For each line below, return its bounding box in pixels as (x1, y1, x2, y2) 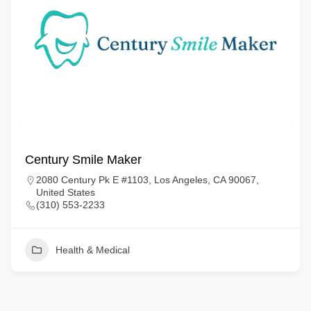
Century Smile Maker (24, 153, 142, 167)
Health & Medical (55, 244, 130, 255)
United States (35, 187, 95, 198)
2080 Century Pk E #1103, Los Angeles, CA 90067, (35, 174, 259, 185)
